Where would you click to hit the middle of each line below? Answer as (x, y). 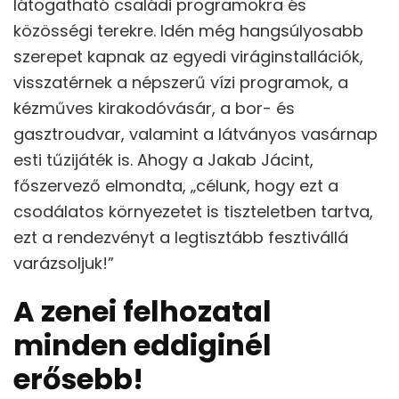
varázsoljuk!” (64, 263)
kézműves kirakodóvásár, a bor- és (154, 108)
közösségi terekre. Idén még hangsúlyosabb (188, 30)
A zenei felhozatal (142, 311)
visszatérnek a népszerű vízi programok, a (181, 82)
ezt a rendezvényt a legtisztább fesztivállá (181, 237)
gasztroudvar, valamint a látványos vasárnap (195, 134)
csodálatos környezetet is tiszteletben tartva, (193, 211)
